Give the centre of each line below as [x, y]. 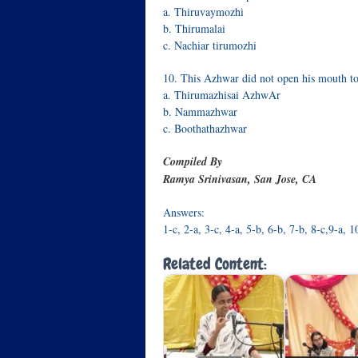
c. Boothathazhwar [205, 128]
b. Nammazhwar [200, 111]
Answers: [184, 212]
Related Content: [215, 264]
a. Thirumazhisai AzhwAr [222, 95]
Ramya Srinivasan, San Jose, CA [240, 179]
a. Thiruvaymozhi [203, 12]
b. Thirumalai [194, 28]
